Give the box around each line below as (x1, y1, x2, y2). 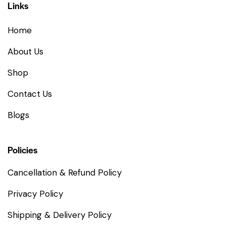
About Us (8, 46, 43, 58)
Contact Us (8, 88, 52, 100)
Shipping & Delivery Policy (8, 209, 111, 221)
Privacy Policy (8, 188, 63, 200)
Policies (8, 143, 37, 156)
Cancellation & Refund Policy (8, 167, 122, 179)
